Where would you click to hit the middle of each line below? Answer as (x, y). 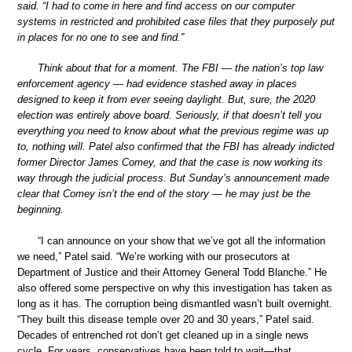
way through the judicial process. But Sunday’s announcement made (173, 178)
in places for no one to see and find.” (101, 37)
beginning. (40, 210)
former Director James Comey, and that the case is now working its (170, 163)
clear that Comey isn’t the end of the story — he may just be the (164, 194)
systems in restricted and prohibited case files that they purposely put (176, 21)
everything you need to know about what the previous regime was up (173, 131)
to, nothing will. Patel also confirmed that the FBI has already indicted (176, 147)
